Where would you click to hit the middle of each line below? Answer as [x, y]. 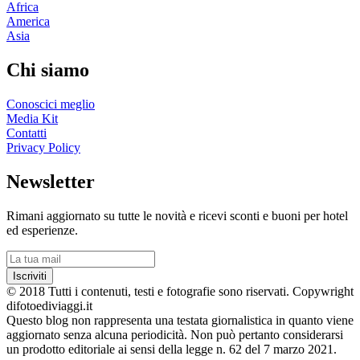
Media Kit [32, 119]
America [28, 22]
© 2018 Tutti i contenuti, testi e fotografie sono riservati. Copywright [180, 291]
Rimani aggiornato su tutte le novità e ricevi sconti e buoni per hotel [177, 215]
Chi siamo [48, 70]
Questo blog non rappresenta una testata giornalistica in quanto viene [180, 320]
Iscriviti [30, 276]
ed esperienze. [42, 230]
